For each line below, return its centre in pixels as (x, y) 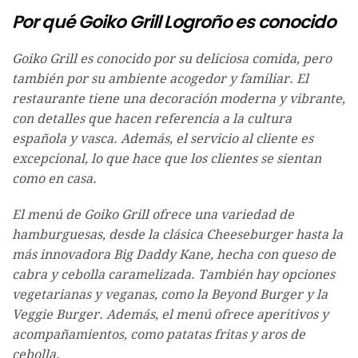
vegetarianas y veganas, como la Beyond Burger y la (170, 295)
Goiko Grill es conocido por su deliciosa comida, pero (172, 59)
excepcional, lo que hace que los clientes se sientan (167, 159)
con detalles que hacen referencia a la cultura (152, 119)
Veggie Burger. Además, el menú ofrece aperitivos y (170, 315)
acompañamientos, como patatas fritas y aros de (159, 335)
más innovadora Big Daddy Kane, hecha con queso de (174, 255)
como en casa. (54, 179)
